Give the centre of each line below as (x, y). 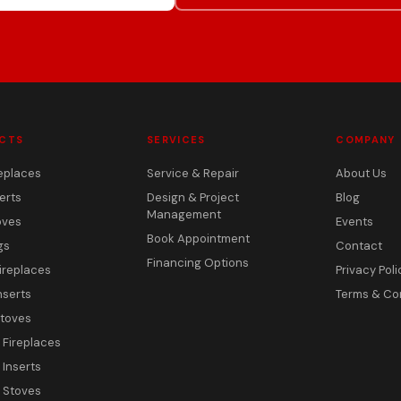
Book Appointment (199, 239)
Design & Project (193, 197)
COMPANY (366, 140)
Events (355, 222)
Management (184, 214)
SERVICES (176, 140)
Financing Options (198, 263)
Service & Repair (193, 173)
